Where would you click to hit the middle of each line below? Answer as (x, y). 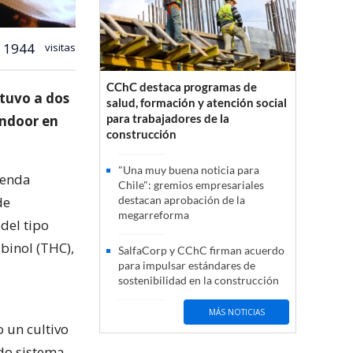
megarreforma (154, 215)
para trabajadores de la (168, 119)
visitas (59, 47)
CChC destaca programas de (182, 87)
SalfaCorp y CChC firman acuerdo (201, 251)
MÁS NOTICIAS (236, 312)
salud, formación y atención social (197, 103)
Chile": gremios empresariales (191, 185)
